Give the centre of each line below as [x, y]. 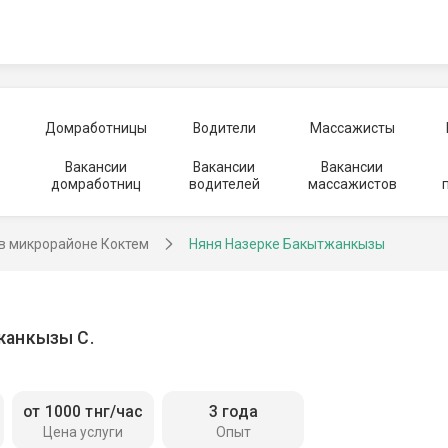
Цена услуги [83, 432]
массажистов [352, 184]
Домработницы [95, 127]
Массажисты [352, 127]
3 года [233, 412]
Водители [224, 127]
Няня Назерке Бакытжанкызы [287, 244]
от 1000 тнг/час [83, 412]
